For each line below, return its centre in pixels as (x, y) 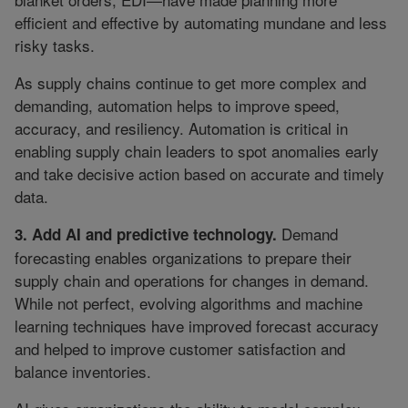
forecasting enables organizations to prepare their (183, 258)
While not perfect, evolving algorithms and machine (189, 303)
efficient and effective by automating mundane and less (201, 23)
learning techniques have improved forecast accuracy (197, 326)
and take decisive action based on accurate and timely (199, 174)
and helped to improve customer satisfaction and (180, 349)
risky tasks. (55, 46)
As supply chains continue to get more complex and (190, 83)
